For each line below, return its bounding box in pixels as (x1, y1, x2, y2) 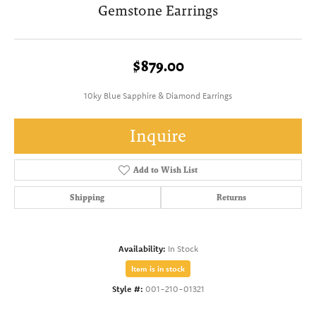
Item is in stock (131, 264, 185, 274)
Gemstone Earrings (98, 2, 218, 20)
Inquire (130, 126, 186, 146)
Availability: (118, 243, 166, 255)
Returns (216, 193, 246, 203)
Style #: (111, 284, 143, 295)
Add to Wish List (133, 165, 197, 176)
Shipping (70, 193, 105, 203)
